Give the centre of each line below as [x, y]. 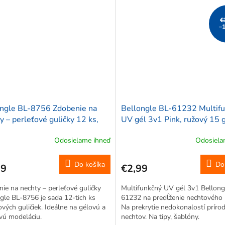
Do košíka [89, 165]
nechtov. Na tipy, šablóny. [160, 217]
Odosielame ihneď [82, 140]
